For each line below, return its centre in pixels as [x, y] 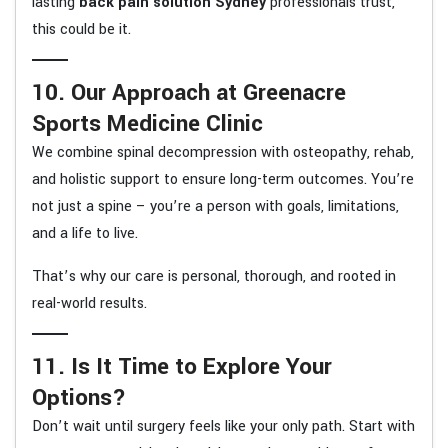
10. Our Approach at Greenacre [189, 92]
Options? [79, 397]
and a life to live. [85, 233]
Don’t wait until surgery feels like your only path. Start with [223, 426]
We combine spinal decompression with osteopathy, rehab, [223, 152]
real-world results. [89, 303]
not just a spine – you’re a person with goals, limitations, [215, 206]
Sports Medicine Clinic [147, 123]
